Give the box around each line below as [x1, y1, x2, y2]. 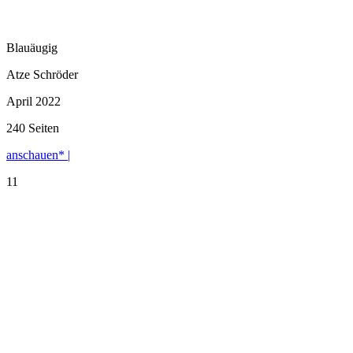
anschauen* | [6, 147, 70, 162]
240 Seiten [6, 121, 59, 135]
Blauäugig [6, 40, 58, 54]
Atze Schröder [6, 67, 78, 81]
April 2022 [6, 94, 61, 108]
